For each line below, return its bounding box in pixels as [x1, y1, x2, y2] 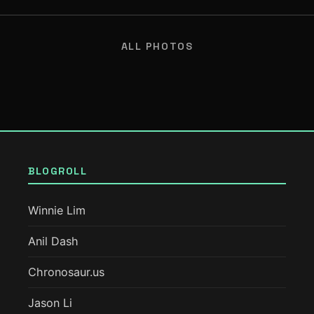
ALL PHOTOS [121, 40, 193, 53]
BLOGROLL [28, 165, 88, 178]
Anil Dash [28, 234, 78, 249]
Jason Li [28, 296, 72, 310]
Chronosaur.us [28, 265, 104, 280]
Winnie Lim [28, 203, 86, 218]
